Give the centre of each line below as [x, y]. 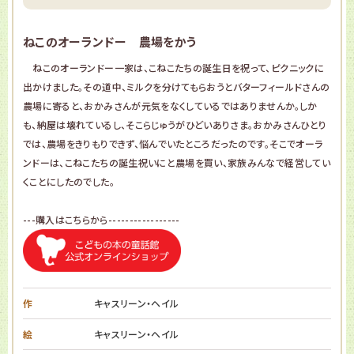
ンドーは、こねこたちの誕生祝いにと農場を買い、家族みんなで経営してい [177, 162]
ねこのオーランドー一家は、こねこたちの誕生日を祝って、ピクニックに [173, 67]
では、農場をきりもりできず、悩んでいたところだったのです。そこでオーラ [173, 143]
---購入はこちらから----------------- [102, 219]
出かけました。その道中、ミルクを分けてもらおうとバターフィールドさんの [177, 86]
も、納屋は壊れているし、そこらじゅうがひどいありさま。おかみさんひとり [175, 124]
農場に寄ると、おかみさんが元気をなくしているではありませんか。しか [170, 105]
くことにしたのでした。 [69, 181]
